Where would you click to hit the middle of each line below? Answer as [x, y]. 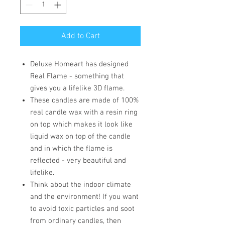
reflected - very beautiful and [78, 161]
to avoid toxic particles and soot [82, 209]
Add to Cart [80, 36]
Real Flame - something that [77, 76]
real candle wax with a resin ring [84, 113]
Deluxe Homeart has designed [79, 64]
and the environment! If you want [84, 197]
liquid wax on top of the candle [80, 137]
